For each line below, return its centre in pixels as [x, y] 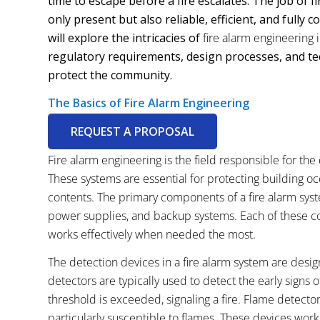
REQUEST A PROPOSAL [132, 131]
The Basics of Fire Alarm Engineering [149, 103]
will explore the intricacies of [125, 37]
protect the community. [110, 75]
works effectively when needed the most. [152, 234]
